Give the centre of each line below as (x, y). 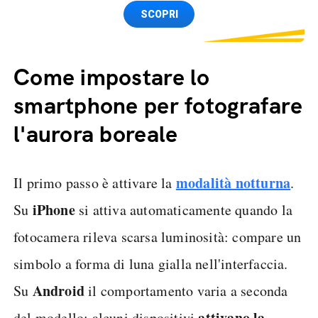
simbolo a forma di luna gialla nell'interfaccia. (151, 264)
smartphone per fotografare (158, 106)
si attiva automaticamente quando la (184, 210)
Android (59, 291)
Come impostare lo (112, 77)
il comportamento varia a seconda (186, 291)
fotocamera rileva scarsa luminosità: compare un (158, 237)
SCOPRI (159, 14)
